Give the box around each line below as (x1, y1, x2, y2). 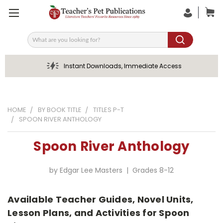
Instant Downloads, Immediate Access (63, 62, 182, 70)
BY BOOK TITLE (38, 105, 82, 114)
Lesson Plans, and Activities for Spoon (7, 206, 190, 219)
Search (27, 38, 52, 48)
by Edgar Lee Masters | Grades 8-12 (49, 165, 174, 175)
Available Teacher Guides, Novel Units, (7, 193, 194, 206)
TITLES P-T (93, 105, 124, 114)
